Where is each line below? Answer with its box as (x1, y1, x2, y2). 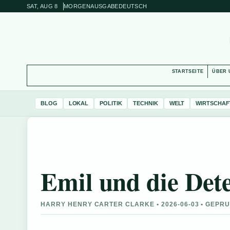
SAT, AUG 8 (27, 3, 58, 9)
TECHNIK (133, 100, 158, 106)
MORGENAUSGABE (63, 3, 119, 9)
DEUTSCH (118, 3, 147, 9)
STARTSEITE (171, 69, 204, 74)
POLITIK (100, 100, 122, 106)
